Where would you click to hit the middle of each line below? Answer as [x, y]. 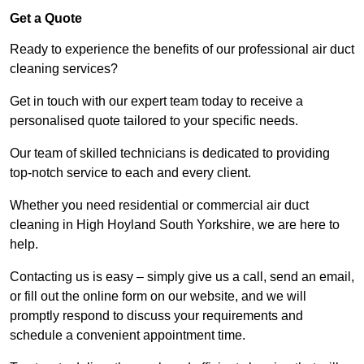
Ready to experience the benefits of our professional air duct [182, 50]
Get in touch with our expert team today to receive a [156, 102]
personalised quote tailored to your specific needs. [154, 121]
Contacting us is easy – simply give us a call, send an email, [182, 277]
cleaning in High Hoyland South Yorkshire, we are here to [175, 225]
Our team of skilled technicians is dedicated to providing [170, 154]
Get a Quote [46, 19]
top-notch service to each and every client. [132, 173]
